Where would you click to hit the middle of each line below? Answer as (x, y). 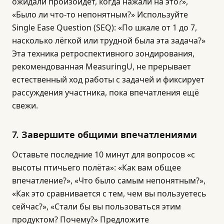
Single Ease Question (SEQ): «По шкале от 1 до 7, (104, 27)
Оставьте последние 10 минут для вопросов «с (103, 154)
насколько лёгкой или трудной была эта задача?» (109, 40)
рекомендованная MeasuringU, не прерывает (101, 66)
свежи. (25, 105)
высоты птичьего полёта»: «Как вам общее (96, 167)
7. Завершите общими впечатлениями (104, 135)
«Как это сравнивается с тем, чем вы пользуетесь (109, 193)
